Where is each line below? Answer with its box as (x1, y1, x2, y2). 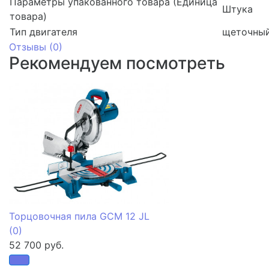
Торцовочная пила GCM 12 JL (9, 210, 150, 222)
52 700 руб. (9, 238, 64, 251)
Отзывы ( (9, 40, 53, 53)
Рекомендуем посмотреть (9, 52, 225, 73)
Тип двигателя (10, 25, 77, 38)
